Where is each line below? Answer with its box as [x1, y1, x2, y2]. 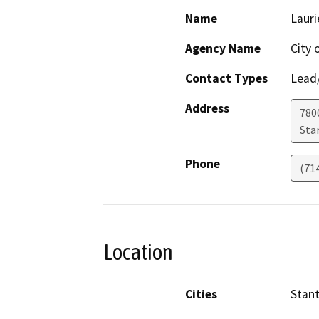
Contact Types [185, 70, 268, 87]
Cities [185, 286, 217, 302]
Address [185, 100, 229, 117]
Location [103, 239, 173, 266]
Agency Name [185, 41, 261, 57]
